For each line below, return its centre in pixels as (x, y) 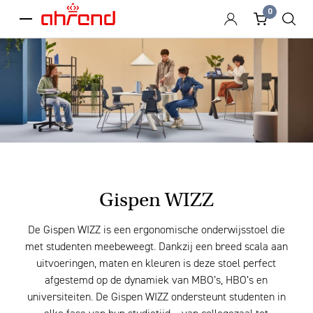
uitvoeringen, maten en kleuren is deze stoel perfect (156, 264)
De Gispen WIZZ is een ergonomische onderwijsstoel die (156, 231)
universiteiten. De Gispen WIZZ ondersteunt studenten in (156, 298)
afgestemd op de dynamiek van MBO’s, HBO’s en (156, 281)
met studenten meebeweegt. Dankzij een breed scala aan (156, 248)
